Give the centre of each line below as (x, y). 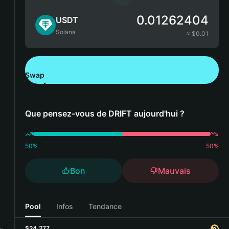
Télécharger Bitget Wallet (94, 88)
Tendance (105, 206)
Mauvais (175, 171)
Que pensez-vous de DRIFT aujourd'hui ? (105, 113)
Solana (66, 32)
